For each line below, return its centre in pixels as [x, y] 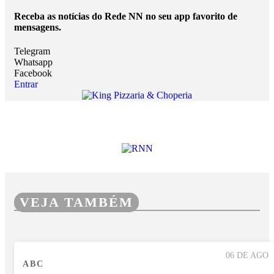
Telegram [32, 51]
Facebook [33, 73]
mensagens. [38, 27]
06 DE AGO [247, 255]
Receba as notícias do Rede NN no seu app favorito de [126, 16]
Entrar [26, 84]
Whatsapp [33, 62]
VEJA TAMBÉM [76, 202]
